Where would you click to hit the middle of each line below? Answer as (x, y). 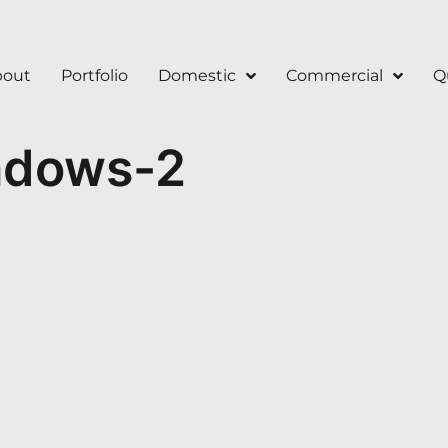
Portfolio (94, 76)
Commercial (334, 76)
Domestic (197, 76)
